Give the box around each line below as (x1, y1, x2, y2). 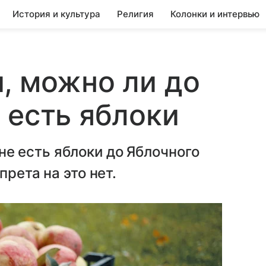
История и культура (12, 8, 100, 20)
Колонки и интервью (170, 8, 259, 20)
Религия (117, 8, 154, 20)
